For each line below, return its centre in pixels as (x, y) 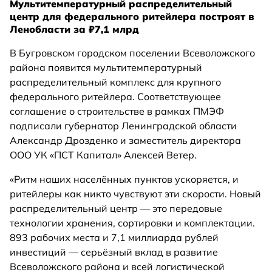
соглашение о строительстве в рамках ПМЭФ (117, 111)
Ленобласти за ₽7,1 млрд (74, 29)
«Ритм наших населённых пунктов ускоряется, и (124, 179)
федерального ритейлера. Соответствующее (115, 97)
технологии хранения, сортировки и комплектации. (132, 223)
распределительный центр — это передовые (116, 209)
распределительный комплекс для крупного (115, 82)
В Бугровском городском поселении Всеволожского (132, 53)
